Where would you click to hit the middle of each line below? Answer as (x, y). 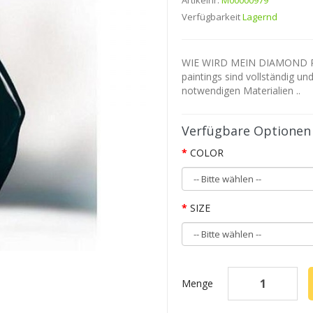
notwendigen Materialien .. (241, 90)
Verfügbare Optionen (246, 131)
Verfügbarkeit (212, 17)
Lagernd (260, 17)
